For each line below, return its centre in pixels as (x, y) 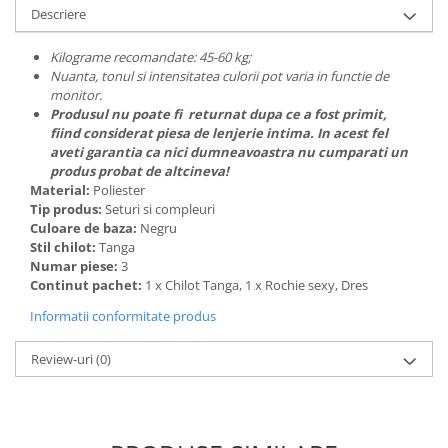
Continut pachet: (87, 285)
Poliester (120, 190)
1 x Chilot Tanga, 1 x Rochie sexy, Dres (258, 285)
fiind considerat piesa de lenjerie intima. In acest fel (219, 133)
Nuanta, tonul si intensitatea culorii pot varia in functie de (219, 76)
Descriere (58, 14)
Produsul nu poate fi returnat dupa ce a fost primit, (218, 114)
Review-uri (63, 359)
